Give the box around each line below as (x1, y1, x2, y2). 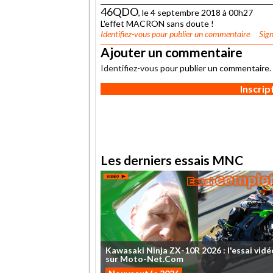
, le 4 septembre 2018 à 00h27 (138, 7, 253, 18)
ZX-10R (169, 245, 200, 256)
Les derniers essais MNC (101, 152, 243, 168)
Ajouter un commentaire (101, 44, 243, 60)
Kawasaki (105, 245, 144, 256)
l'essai (227, 245, 252, 256)
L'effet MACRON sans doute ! (101, 18, 214, 29)
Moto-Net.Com (120, 253, 183, 264)
